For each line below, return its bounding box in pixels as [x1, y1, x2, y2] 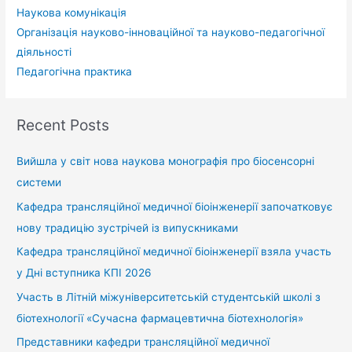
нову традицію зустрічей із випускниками [16, 221, 239, 234]
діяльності [16, 46, 72, 59]
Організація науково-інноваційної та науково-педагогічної [16, 26, 325, 39]
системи [16, 176, 62, 189]
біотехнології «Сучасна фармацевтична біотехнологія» [16, 311, 304, 324]
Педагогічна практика [16, 65, 133, 79]
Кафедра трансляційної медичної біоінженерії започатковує [16, 200, 333, 213]
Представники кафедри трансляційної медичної [16, 335, 270, 348]
